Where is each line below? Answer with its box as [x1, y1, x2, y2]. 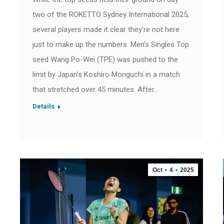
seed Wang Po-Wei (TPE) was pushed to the [32, 55, 178, 64]
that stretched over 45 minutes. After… [32, 85, 158, 94]
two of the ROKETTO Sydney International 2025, [32, 10, 189, 19]
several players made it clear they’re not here [32, 25, 179, 34]
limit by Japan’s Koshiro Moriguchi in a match [32, 70, 180, 79]
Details [32, 102, 54, 110]
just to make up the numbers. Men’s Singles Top [32, 40, 189, 49]
